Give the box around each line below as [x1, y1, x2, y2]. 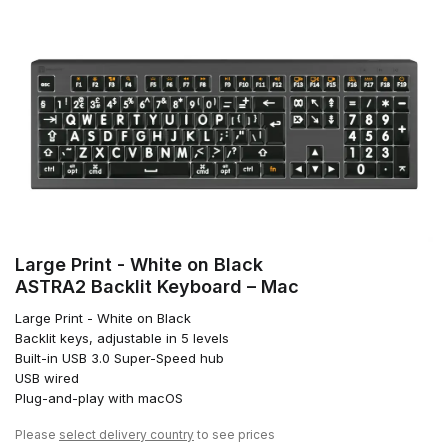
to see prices [194, 427, 275, 443]
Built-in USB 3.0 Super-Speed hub [15, 350, 224, 367]
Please [15, 427, 59, 443]
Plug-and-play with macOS [15, 390, 183, 407]
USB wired [15, 370, 79, 387]
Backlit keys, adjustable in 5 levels [15, 330, 229, 347]
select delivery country [59, 427, 194, 443]
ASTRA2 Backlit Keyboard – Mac [15, 276, 299, 298]
